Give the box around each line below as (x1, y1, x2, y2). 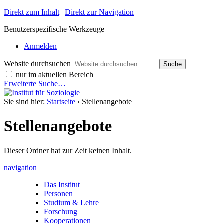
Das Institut (44, 180, 80, 189)
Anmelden (24, 42, 57, 50)
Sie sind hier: (4, 97, 45, 106)
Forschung (44, 207, 77, 216)
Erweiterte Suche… (4, 79, 66, 88)
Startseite (47, 97, 75, 106)
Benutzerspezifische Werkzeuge (4, 25, 104, 33)
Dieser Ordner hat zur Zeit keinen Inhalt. (4, 146, 132, 155)
